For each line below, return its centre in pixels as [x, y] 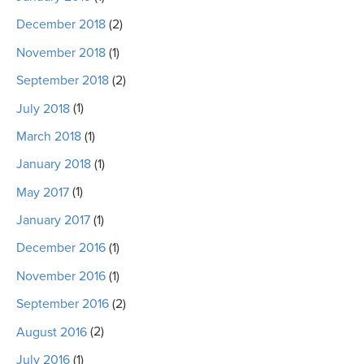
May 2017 [43, 192]
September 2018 [63, 81]
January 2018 [54, 165]
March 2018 [49, 136]
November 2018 [61, 52]
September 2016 [63, 304]
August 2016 [52, 332]
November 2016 [61, 276]
